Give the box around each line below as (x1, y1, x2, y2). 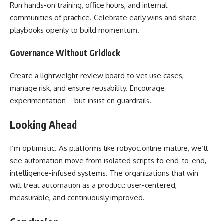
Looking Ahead (10, 117, 77, 131)
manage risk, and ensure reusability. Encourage (10, 83, 165, 93)
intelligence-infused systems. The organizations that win (10, 168, 198, 178)
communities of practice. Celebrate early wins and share (10, 13, 197, 22)
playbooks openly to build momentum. (10, 25, 139, 35)
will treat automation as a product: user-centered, (10, 181, 177, 190)
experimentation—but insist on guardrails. (10, 96, 151, 105)
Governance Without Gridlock (10, 47, 120, 58)
